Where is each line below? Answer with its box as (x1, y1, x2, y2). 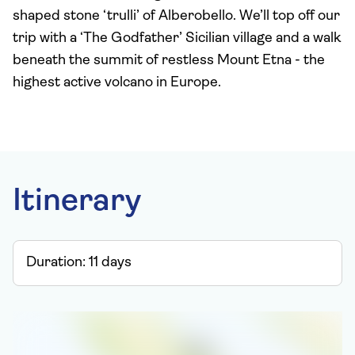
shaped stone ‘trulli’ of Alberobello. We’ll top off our (13, 9, 340, 24)
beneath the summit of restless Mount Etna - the (13, 53, 325, 68)
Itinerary (13, 186, 141, 218)
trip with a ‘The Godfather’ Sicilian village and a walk (13, 31, 341, 46)
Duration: (26, 255, 86, 270)
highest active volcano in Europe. (13, 75, 221, 90)
